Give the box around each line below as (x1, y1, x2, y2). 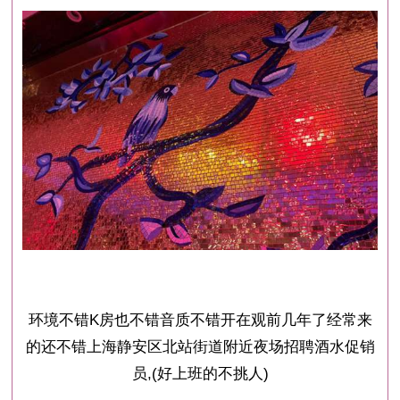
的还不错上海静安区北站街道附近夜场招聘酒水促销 (25, 338, 375, 356)
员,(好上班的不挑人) (131, 365, 269, 383)
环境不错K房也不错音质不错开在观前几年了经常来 (28, 312, 372, 329)
